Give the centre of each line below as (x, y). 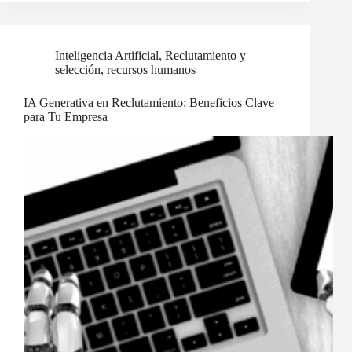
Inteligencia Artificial (107, 56)
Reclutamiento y (205, 56)
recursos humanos (151, 70)
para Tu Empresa (66, 117)
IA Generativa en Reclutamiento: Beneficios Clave (149, 103)
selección (78, 70)
